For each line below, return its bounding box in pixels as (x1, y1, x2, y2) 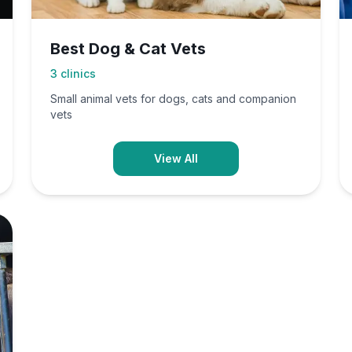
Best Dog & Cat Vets (50, 39, 206, 58)
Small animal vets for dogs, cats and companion (50, 92, 296, 105)
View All (154, 152, 198, 165)
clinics (60, 67, 96, 80)
